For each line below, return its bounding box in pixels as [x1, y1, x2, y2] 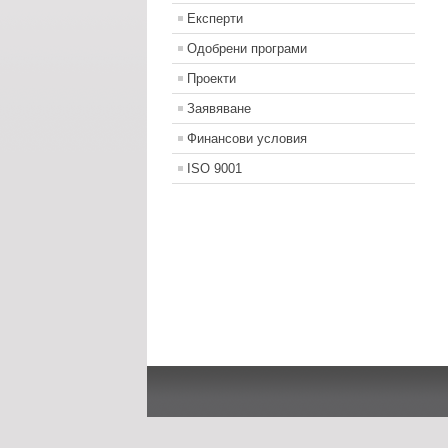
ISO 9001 [187, 161, 242, 177]
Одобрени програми [187, 41, 307, 57]
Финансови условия [187, 131, 307, 147]
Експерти [187, 11, 243, 27]
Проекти [187, 71, 236, 87]
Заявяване [187, 101, 251, 117]
